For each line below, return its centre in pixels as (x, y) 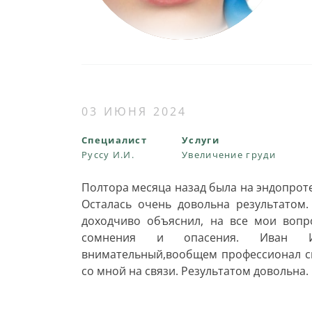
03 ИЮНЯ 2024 (134, 111)
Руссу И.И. (108, 155)
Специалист (114, 140)
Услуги (201, 140)
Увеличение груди (229, 155)
